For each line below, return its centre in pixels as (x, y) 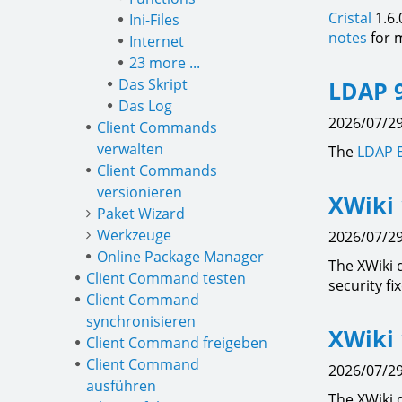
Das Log (145, 106)
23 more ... (165, 63)
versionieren (140, 192)
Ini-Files (154, 20)
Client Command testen (166, 278)
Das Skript (153, 84)
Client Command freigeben (177, 343)
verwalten (130, 149)
